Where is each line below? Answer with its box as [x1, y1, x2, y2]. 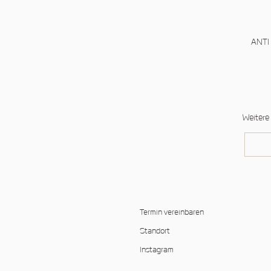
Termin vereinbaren [140, 207, 204, 218]
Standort [140, 226, 170, 237]
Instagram [140, 245, 174, 255]
